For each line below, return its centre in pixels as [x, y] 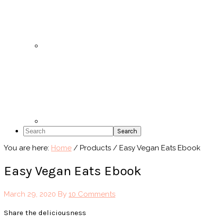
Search [35, 130]
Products [95, 148]
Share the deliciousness [45, 212]
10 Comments [92, 194]
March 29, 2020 [30, 194]
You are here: [27, 148]
